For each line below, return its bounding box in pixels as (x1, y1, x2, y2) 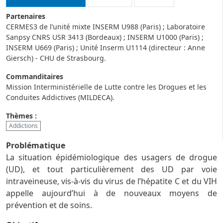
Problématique (6, 139, 65, 151)
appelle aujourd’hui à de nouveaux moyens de (6, 187, 217, 199)
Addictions (9, 121, 38, 130)
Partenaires (6, 11, 45, 21)
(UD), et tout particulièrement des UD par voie (6, 163, 217, 175)
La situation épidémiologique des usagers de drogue (6, 151, 217, 163)
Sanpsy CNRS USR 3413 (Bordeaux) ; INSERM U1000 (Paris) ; (6, 32, 204, 42)
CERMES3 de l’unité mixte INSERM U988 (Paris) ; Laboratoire (6, 22, 205, 32)
